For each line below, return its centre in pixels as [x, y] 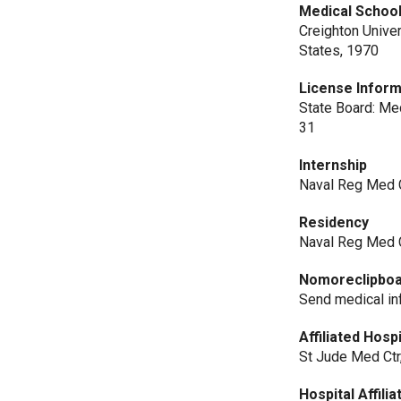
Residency [334, 222]
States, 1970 [339, 51]
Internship [333, 165]
